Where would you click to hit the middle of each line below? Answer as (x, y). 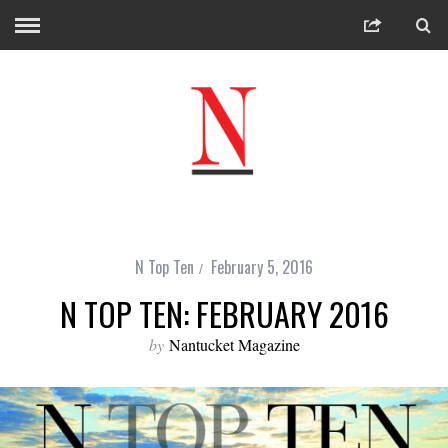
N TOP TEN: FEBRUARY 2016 (224, 313)
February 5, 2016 (262, 267)
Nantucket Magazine (234, 344)
